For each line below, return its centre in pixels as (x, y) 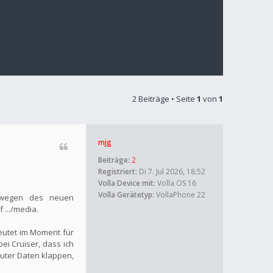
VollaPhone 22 (180, 195)
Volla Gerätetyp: (126, 195)
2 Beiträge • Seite (165, 99)
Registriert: (118, 172)
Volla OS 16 (176, 183)
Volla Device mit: (127, 183)
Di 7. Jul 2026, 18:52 (171, 172)
